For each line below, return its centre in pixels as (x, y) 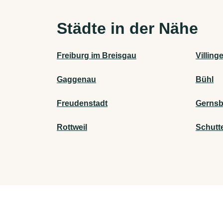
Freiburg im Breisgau (97, 56)
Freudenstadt (82, 104)
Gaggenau (76, 80)
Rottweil (72, 127)
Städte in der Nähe (127, 29)
